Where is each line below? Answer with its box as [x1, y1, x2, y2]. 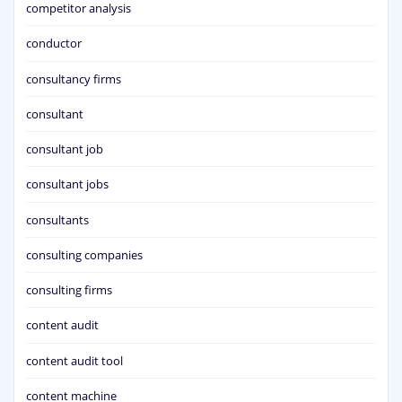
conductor [26, 35, 82, 52]
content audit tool [26, 352, 123, 369]
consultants [26, 211, 89, 228]
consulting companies [26, 246, 143, 263]
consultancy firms [26, 70, 121, 87]
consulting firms [26, 282, 112, 299]
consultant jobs [26, 176, 109, 193]
